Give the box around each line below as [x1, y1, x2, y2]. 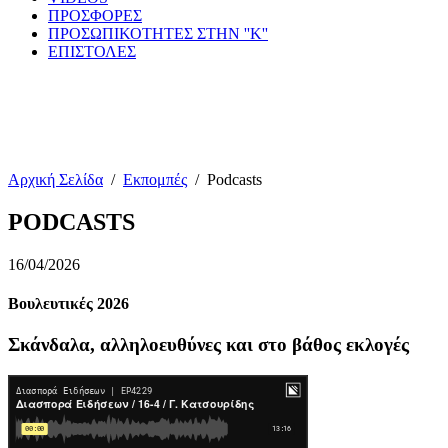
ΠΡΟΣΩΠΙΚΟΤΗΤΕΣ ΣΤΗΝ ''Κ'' [48, 25, 268, 42]
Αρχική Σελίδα [8, 171, 103, 188]
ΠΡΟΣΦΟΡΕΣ [48, 7, 142, 24]
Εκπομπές [123, 171, 187, 188]
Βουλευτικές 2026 [8, 295, 129, 313]
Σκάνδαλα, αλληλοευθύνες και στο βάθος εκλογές [8, 334, 409, 356]
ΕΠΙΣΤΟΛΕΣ [48, 43, 136, 60]
